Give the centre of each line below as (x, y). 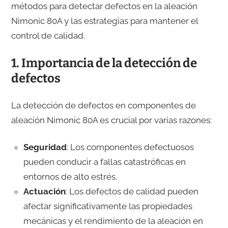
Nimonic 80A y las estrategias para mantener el (104, 21)
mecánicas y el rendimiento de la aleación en (113, 221)
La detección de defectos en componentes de (103, 106)
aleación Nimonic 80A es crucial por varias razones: (111, 120)
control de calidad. (48, 36)
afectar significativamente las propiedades (108, 206)
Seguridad (45, 147)
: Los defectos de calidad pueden (132, 192)
